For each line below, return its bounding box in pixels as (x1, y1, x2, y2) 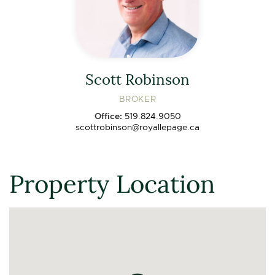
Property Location (9, 165, 215, 199)
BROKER (118, 93, 157, 104)
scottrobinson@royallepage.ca (76, 121, 199, 133)
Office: (94, 110, 125, 122)
